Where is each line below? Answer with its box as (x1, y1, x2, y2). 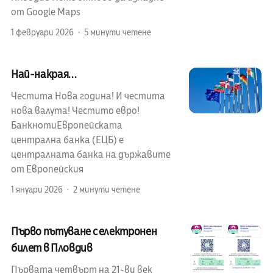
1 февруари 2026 (10, 27, 74, 39)
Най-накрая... (10, 67, 77, 82)
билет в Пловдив (10, 241, 93, 256)
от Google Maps (10, 5, 80, 19)
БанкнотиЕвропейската (10, 119, 122, 133)
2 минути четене (73, 184, 140, 196)
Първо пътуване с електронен (10, 224, 157, 239)
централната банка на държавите (10, 148, 171, 162)
